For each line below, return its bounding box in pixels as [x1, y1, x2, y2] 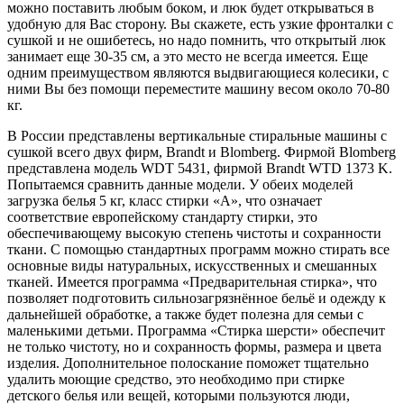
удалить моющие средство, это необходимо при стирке [7, 372, 344, 388]
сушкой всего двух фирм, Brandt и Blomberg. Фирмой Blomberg [7, 144, 396, 161]
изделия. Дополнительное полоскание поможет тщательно [7, 355, 369, 372]
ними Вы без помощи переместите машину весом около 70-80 [7, 81, 390, 97]
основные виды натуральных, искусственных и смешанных [7, 258, 377, 274]
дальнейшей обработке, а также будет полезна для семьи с [7, 307, 363, 323]
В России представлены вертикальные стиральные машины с [7, 128, 387, 144]
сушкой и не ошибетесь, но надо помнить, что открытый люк [7, 32, 386, 49]
